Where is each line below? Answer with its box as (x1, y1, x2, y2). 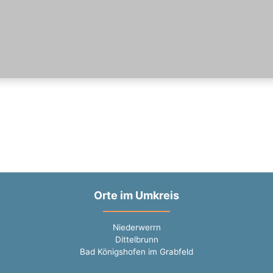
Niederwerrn (112, 222, 161, 232)
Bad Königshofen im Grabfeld (80, 246, 193, 257)
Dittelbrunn (115, 234, 158, 244)
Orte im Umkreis (94, 189, 179, 202)
